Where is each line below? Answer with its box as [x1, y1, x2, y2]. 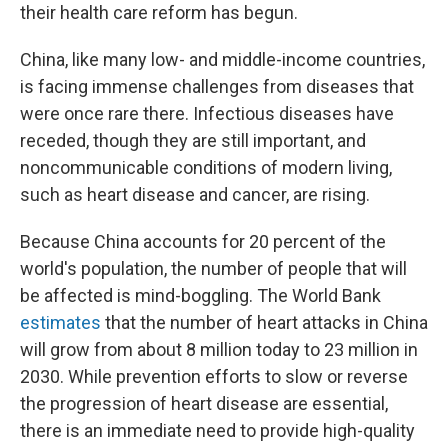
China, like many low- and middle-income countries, [20, 49, 425, 70]
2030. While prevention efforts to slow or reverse [20, 366, 408, 387]
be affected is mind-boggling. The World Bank [20, 285, 381, 306]
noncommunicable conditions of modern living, [20, 157, 392, 178]
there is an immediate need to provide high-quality [20, 420, 415, 441]
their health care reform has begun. [20, 2, 298, 23]
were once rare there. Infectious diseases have [20, 103, 394, 124]
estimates [20, 312, 101, 333]
